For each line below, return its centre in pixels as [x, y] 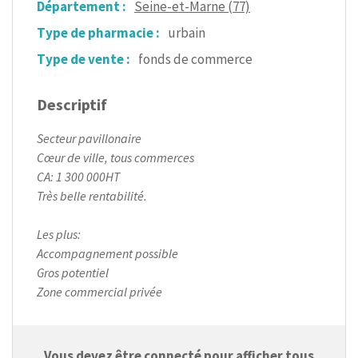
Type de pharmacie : [98, 33]
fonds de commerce [195, 59]
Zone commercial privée [99, 292]
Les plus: [59, 234]
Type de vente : [84, 59]
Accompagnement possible [107, 253]
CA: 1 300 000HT [78, 177]
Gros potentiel [73, 272]
